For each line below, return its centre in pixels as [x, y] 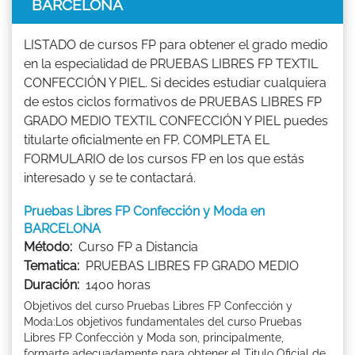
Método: [48, 246]
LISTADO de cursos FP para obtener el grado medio [176, 44]
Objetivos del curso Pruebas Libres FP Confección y [158, 305]
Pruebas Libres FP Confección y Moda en [144, 211]
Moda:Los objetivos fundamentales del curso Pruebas [163, 321]
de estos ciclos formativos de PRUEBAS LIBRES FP [173, 101]
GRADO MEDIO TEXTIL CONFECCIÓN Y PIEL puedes [176, 120]
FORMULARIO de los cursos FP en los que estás [164, 158]
